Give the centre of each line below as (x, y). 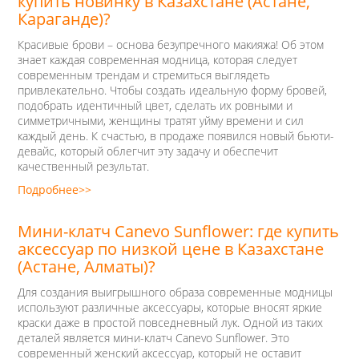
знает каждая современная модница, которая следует (157, 60)
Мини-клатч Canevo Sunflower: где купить (178, 231)
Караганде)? (64, 19)
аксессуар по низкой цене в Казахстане (171, 249)
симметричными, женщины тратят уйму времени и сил (161, 121)
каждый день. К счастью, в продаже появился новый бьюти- (176, 136)
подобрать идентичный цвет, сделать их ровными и (155, 105)
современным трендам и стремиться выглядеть (144, 75)
